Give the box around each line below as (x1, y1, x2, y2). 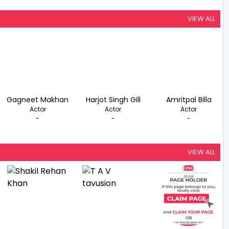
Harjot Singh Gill (85, 95, 141, 105)
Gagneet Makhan (7, 95, 69, 105)
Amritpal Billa (166, 95, 212, 105)
